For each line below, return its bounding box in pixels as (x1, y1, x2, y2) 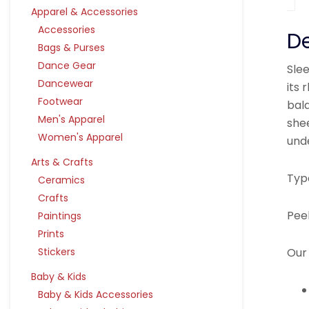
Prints (38, 227, 64, 241)
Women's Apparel (38, 130, 123, 144)
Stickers (38, 245, 75, 259)
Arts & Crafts (31, 155, 93, 169)
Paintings (38, 209, 81, 223)
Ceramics (38, 173, 85, 187)
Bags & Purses (38, 41, 105, 54)
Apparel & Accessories (31, 5, 138, 19)
